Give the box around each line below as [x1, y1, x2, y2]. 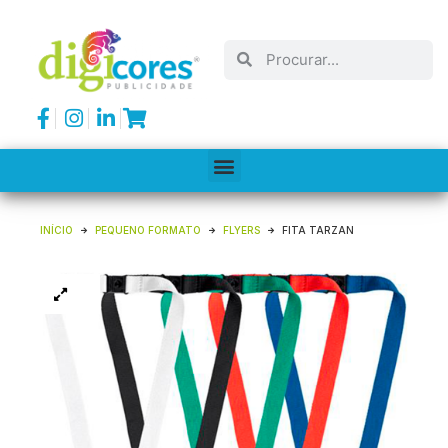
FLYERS [223, 224, 260, 237]
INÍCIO [40, 224, 73, 237]
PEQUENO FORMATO [95, 224, 201, 237]
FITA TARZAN [282, 224, 354, 237]
